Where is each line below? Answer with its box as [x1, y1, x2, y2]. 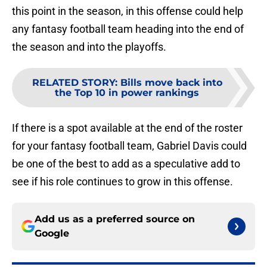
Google [35, 228, 69, 240]
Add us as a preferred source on [35, 213, 195, 225]
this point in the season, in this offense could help [12, 5, 243, 18]
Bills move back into [120, 77, 222, 89]
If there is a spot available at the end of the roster [12, 122, 243, 135]
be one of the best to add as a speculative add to [12, 157, 240, 170]
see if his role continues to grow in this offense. [12, 175, 233, 188]
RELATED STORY [32, 77, 115, 89]
